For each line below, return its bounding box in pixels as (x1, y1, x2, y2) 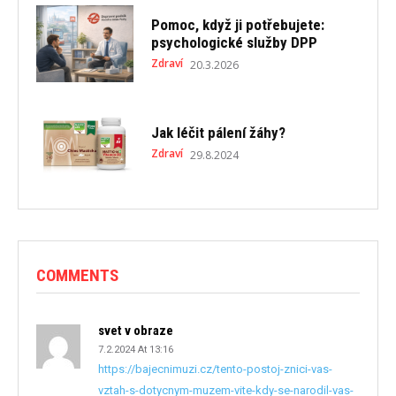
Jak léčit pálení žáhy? (150, 123, 286, 141)
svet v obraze (98, 323, 173, 339)
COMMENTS (36, 265, 118, 286)
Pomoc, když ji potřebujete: (150, 16, 324, 34)
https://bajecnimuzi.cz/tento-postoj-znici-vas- (98, 362, 332, 377)
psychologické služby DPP (150, 34, 317, 52)
